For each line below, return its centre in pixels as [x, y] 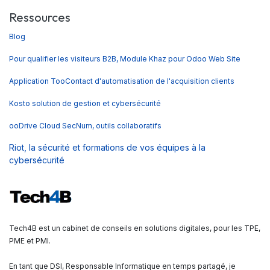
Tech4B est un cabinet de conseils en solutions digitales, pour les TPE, [135, 228]
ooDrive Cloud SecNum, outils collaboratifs [85, 126]
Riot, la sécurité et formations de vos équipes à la [107, 148]
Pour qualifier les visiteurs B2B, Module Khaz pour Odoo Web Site [125, 59]
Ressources [40, 17]
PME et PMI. [31, 241]
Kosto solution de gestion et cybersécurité [86, 104]
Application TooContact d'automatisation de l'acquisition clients [122, 81]
